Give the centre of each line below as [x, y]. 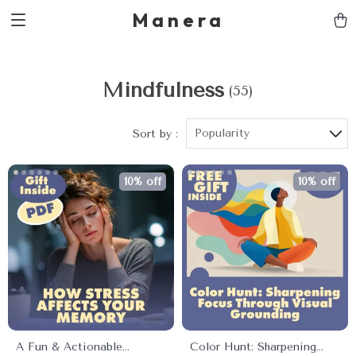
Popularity [222, 133]
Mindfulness [163, 90]
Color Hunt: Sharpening [253, 347]
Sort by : [155, 133]
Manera [178, 20]
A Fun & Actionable [69, 347]
